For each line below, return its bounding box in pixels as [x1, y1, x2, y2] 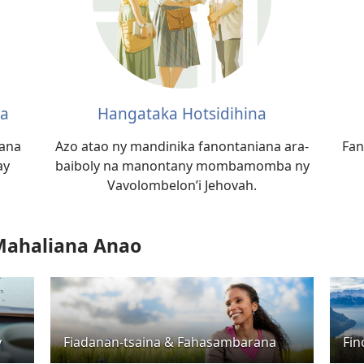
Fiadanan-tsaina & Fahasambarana [63, 332, 276, 351]
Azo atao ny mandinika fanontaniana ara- [55, 137, 309, 156]
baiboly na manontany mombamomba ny [54, 157, 310, 175]
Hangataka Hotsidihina [97, 102, 266, 125]
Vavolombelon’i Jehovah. [107, 176, 257, 195]
